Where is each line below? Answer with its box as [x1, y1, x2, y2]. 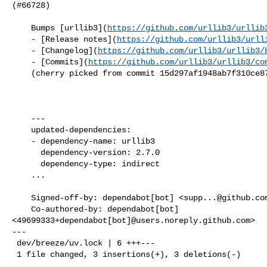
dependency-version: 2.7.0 [12, 147, 41, 157]
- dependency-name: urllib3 [12, 136, 31, 146]
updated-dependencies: [12, 125, 31, 135]
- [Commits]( [31, 57, 88, 67]
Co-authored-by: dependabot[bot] [12, 204, 31, 214]
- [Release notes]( [31, 34, 117, 44]
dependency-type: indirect [12, 159, 41, 169]
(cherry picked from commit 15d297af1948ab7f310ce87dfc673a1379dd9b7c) [12, 68, 31, 78]
